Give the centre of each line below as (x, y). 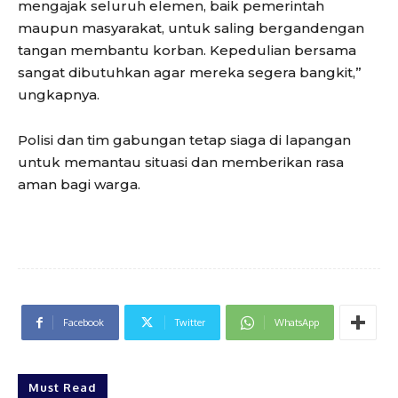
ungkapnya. (59, 95)
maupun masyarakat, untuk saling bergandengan (191, 28)
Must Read (63, 388)
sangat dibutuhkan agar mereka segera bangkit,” (190, 73)
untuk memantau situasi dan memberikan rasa (181, 163)
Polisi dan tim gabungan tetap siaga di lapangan (184, 140)
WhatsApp (297, 323)
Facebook (84, 323)
